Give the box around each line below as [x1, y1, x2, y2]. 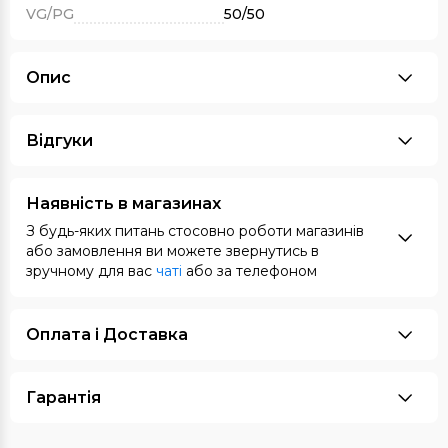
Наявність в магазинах [26, 194, 221, 214]
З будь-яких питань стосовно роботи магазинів [26, 222, 364, 241]
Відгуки [26, 131, 93, 151]
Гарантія [26, 388, 101, 408]
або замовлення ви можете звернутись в [26, 242, 319, 261]
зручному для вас [26, 262, 156, 281]
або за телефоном [182, 262, 317, 281]
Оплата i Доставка [26, 325, 188, 345]
